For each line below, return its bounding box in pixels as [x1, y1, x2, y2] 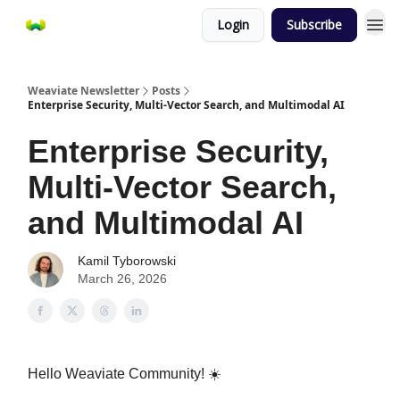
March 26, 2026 [78, 271, 167, 286]
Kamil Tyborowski [78, 254, 176, 268]
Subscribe [287, 16, 342, 33]
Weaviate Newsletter [28, 83, 139, 98]
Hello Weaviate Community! [28, 366, 208, 381]
